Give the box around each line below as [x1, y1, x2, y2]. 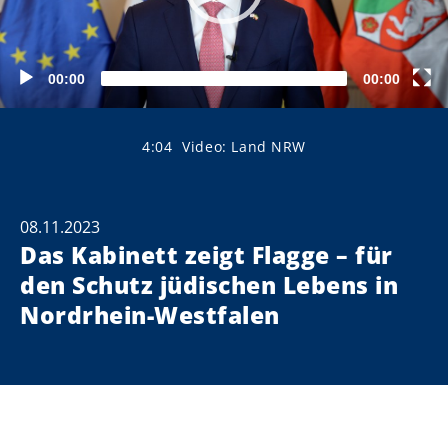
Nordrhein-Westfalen [20, 298, 280, 331]
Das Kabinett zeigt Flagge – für [20, 238, 393, 271]
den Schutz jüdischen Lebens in [20, 268, 398, 301]
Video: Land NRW [182, 136, 307, 156]
